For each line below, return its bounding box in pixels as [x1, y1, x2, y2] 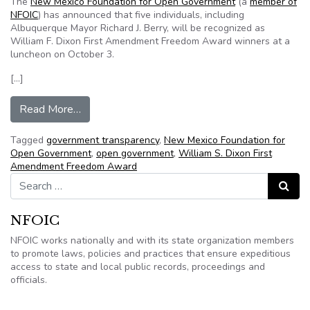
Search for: [10, 172, 58, 185]
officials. [10, 273, 47, 286]
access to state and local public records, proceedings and [10, 260, 265, 273]
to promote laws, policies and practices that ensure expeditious [10, 247, 291, 260]
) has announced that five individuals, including [38, 8, 244, 21]
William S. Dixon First [179, 147, 272, 160]
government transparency [46, 134, 159, 147]
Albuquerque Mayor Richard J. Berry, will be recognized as [10, 21, 265, 35]
